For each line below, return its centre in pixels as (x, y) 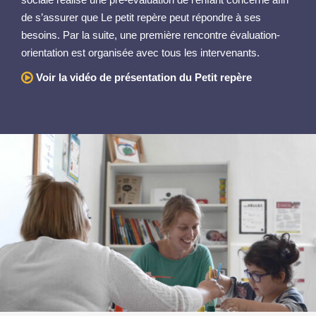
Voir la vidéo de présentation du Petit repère (142, 77)
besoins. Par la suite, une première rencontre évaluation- (151, 35)
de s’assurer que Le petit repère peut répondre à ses (141, 17)
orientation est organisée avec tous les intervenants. (140, 53)
